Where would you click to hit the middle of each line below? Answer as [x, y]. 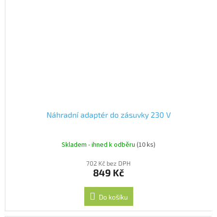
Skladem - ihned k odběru [99, 145]
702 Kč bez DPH [108, 163]
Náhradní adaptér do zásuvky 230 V [108, 114]
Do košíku [113, 197]
